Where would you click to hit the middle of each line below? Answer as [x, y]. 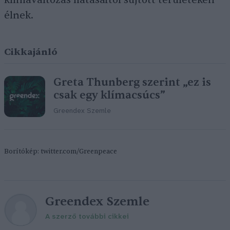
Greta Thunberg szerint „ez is [132, 82]
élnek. [19, 15]
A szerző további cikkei [87, 217]
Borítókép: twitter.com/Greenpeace [61, 151]
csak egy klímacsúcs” [109, 95]
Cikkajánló [31, 52]
